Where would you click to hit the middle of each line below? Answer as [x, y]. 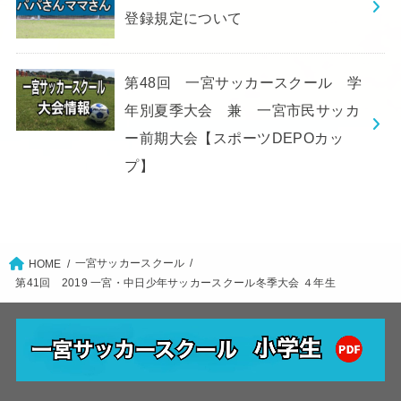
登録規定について [183, 18]
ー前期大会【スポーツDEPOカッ [235, 137]
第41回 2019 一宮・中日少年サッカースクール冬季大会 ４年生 [175, 282]
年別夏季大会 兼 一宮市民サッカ [243, 110]
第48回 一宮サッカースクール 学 [243, 82]
